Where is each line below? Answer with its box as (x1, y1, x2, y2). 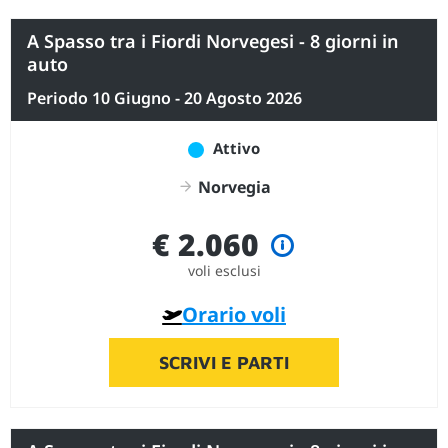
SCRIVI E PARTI (159, 351, 289, 373)
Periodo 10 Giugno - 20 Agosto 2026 (27, 86, 302, 109)
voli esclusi (187, 260, 261, 280)
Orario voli (182, 300, 286, 328)
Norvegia (193, 175, 271, 198)
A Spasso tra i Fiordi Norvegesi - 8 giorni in (27, 28, 399, 53)
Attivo (209, 137, 260, 158)
